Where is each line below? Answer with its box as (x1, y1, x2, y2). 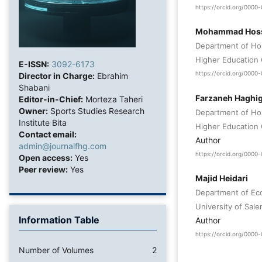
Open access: (19, 153, 73, 163)
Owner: (19, 106, 48, 116)
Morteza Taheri (83, 94, 143, 104)
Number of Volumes (19, 244, 94, 255)
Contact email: (19, 129, 77, 139)
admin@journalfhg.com (19, 141, 106, 151)
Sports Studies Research (48, 106, 144, 116)
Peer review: (19, 164, 68, 174)
